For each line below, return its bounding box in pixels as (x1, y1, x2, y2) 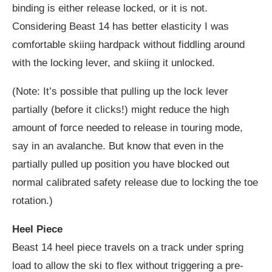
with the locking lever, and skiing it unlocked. (12, 57, 215, 69)
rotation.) (12, 195, 53, 207)
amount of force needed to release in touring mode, (12, 122, 243, 134)
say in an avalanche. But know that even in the (12, 140, 223, 152)
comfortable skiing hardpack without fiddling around (12, 39, 245, 51)
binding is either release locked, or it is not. (12, 2, 208, 15)
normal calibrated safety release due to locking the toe (12, 177, 258, 189)
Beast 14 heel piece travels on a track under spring (12, 242, 243, 254)
